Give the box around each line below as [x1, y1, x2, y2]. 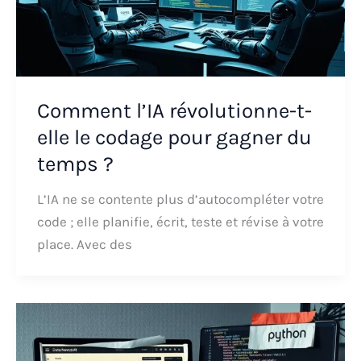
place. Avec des [36, 235, 132, 252]
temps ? [36, 151, 114, 176]
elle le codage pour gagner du [36, 124, 312, 150]
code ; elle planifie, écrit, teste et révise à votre [36, 213, 324, 230]
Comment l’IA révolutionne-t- [36, 98, 312, 123]
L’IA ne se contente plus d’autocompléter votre [36, 190, 324, 207]
